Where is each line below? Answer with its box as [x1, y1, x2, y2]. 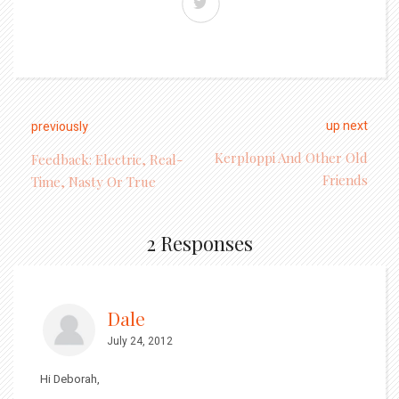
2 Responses [146, 230, 253, 256]
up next [326, 117, 368, 135]
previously [31, 118, 88, 136]
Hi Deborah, [40, 370, 100, 387]
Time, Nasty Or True [31, 173, 156, 191]
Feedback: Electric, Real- [31, 151, 183, 168]
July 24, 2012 [107, 333, 173, 349]
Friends [322, 171, 368, 189]
